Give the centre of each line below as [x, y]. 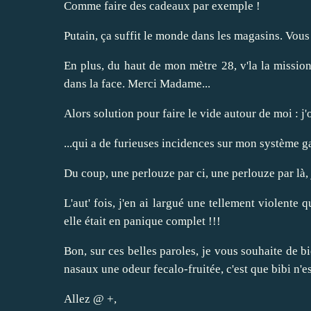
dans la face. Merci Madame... [137, 83]
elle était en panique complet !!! [142, 221]
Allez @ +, [90, 299]
